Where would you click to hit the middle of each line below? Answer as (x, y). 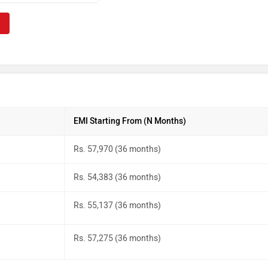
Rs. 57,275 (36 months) (117, 238)
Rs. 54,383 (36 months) (117, 177)
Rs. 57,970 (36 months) (117, 149)
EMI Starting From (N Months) (130, 121)
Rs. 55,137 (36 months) (117, 205)
